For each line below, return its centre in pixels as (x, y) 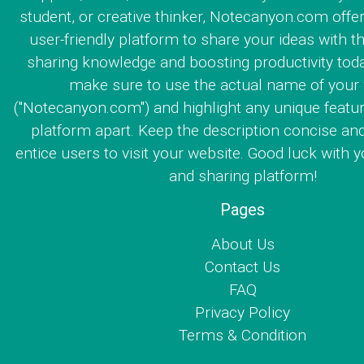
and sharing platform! (243, 176)
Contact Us (243, 267)
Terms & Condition (243, 335)
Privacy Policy (243, 312)
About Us (243, 244)
